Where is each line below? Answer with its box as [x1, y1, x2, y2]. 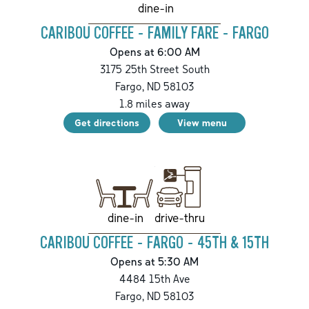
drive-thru [154, 210, 205, 225]
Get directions [74, 117, 139, 129]
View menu [177, 117, 227, 129]
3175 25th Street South [99, 62, 210, 77]
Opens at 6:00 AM [109, 45, 200, 59]
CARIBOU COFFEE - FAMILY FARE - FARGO [40, 24, 269, 43]
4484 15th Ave [119, 272, 190, 286]
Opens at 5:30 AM [110, 255, 199, 269]
